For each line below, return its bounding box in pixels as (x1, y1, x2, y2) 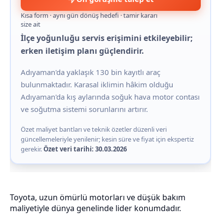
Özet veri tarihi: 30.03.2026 (43, 144, 127, 153)
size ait (20, 19, 40, 29)
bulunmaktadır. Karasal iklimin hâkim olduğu (20, 79, 173, 89)
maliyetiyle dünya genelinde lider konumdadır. (10, 203, 181, 214)
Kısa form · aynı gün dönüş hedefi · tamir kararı (20, 10, 157, 20)
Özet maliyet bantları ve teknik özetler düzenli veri (20, 124, 167, 134)
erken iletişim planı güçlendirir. (20, 45, 144, 56)
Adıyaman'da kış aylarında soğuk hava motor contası (20, 91, 200, 102)
